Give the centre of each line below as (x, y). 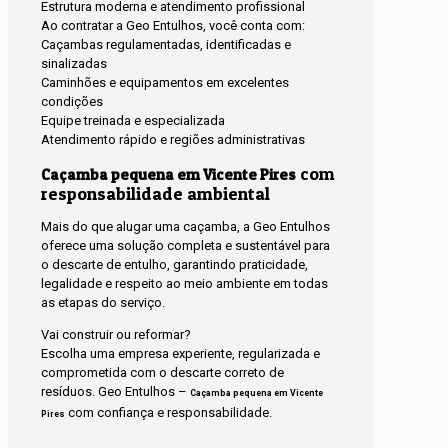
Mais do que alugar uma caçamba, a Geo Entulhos (185, 227)
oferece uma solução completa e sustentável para (185, 246)
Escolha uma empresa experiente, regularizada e (180, 354)
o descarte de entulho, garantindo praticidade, (174, 265)
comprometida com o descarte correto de (162, 373)
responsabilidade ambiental (155, 193)
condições (72, 101)
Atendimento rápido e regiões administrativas (173, 139)
